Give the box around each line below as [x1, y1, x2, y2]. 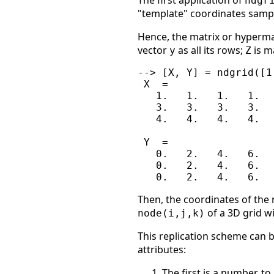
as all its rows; [176, 43, 245, 57]
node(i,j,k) [138, 207, 205, 220]
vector [138, 43, 169, 57]
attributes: [138, 243, 186, 257]
